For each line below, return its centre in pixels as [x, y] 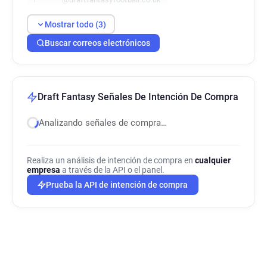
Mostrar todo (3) [75, 24]
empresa [44, 170]
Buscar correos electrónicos [97, 43]
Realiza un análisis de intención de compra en [111, 160]
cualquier [213, 160]
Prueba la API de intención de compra [117, 185]
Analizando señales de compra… [103, 123]
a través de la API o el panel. [112, 170]
